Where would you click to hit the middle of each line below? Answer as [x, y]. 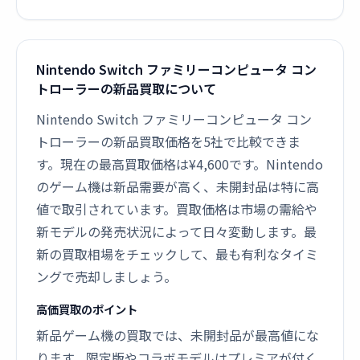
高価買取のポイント [87, 309]
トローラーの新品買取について [126, 88]
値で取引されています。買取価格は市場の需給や [177, 209]
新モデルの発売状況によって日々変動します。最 [176, 231]
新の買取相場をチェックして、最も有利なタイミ [177, 254]
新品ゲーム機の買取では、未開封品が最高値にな [178, 335]
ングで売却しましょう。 [106, 276]
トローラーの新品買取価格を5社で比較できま [168, 141]
